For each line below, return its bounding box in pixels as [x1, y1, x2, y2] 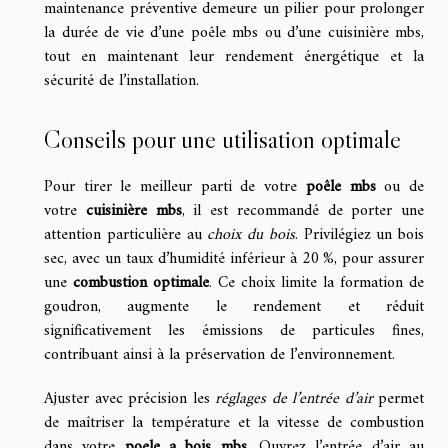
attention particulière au [44, 220, 208, 249]
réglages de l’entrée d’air [215, 384, 373, 413]
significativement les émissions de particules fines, [44, 316, 424, 345]
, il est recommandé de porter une [181, 196, 424, 225]
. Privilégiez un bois [294, 220, 424, 249]
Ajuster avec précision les [44, 384, 215, 413]
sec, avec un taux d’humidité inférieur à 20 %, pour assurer [44, 244, 424, 273]
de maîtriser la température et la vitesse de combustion [44, 408, 424, 437]
